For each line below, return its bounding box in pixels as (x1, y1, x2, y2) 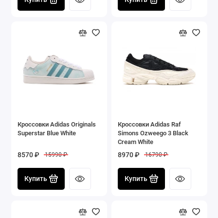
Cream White (118, 138, 153, 145)
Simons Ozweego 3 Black (118, 129, 188, 137)
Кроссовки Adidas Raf (118, 120, 181, 128)
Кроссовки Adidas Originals (18, 120, 96, 128)
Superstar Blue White (18, 129, 76, 137)
